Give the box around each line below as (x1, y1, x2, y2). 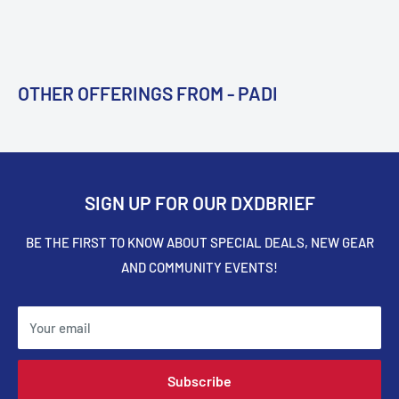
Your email (29, 320, 91, 337)
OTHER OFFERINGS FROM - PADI (18, 82, 278, 105)
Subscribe (167, 372, 232, 390)
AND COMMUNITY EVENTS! (121, 259, 278, 276)
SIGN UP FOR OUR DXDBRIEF (84, 191, 315, 215)
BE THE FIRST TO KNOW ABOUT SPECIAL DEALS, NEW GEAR (25, 234, 374, 251)
